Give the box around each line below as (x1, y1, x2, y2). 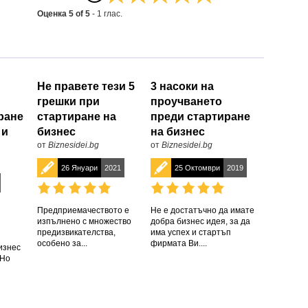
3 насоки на (151, 80, 214, 92)
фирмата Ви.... (151, 239, 207, 248)
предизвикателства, (37, 228, 115, 237)
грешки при (37, 96, 100, 107)
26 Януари (61, 164, 98, 172)
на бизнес (151, 126, 205, 137)
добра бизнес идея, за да (151, 217, 250, 226)
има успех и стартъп (151, 228, 231, 237)
